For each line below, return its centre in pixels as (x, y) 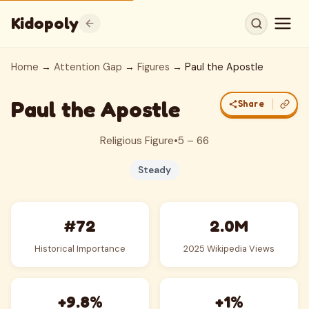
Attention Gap (88, 67)
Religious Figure (137, 141)
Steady (154, 170)
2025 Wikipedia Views (229, 249)
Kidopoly (45, 23)
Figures (153, 67)
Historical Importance (80, 249)
